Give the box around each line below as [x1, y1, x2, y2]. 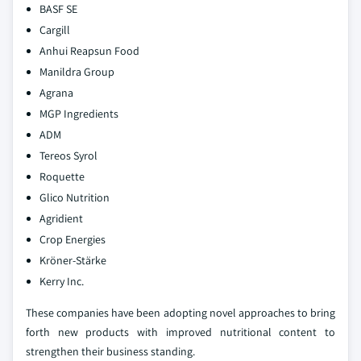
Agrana [39, 85, 73, 100]
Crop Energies [39, 231, 106, 247]
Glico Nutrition [39, 189, 110, 205]
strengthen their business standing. [26, 343, 195, 359]
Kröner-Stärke [39, 252, 106, 268]
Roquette [39, 168, 85, 184]
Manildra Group [39, 64, 114, 79]
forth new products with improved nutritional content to [26, 324, 335, 339]
